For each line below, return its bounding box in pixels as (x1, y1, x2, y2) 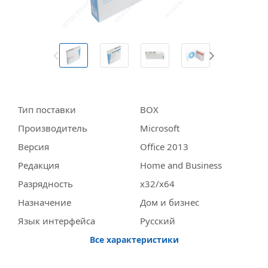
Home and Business (140, 159, 222, 171)
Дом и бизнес (140, 196, 199, 208)
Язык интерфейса (18, 214, 95, 227)
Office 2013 (140, 140, 188, 153)
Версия (18, 140, 49, 153)
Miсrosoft (140, 121, 179, 134)
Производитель (18, 121, 87, 134)
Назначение (18, 196, 71, 208)
